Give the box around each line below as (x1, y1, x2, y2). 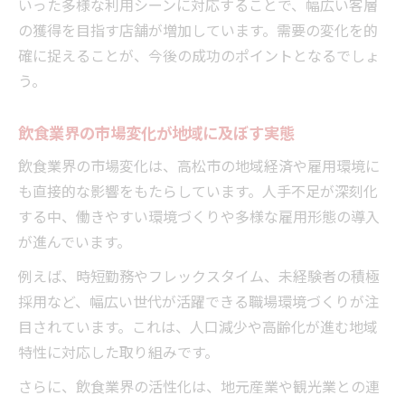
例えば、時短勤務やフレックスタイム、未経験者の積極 (18, 264, 380, 287)
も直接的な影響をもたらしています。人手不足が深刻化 (18, 179, 378, 202)
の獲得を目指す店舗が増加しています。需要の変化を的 (18, 18, 378, 41)
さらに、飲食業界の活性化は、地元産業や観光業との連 (18, 374, 380, 397)
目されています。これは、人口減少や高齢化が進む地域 (18, 315, 378, 337)
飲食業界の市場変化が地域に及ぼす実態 (18, 119, 295, 144)
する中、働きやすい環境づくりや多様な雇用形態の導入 (18, 204, 380, 227)
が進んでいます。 (18, 230, 131, 252)
